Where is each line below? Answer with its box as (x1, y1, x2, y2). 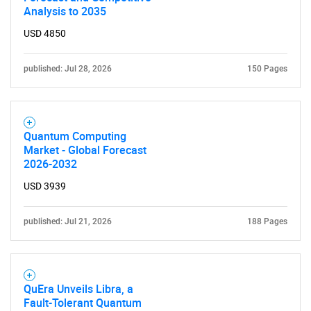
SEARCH (140, 169, 171, 180)
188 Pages (247, 217, 287, 226)
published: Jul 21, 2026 (24, 217, 112, 226)
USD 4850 (24, 28, 66, 39)
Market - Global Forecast (24, 142, 146, 158)
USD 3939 (24, 180, 66, 192)
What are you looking (25, 192, 286, 230)
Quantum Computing (24, 128, 126, 144)
